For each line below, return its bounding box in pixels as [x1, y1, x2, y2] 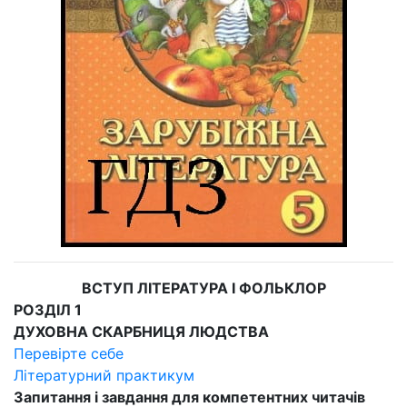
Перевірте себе [14, 344, 124, 362]
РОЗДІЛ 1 [14, 301, 82, 319]
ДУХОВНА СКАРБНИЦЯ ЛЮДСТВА [14, 323, 269, 341]
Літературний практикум [14, 366, 194, 384]
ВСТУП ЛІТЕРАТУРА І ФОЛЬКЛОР [81, 279, 326, 297]
